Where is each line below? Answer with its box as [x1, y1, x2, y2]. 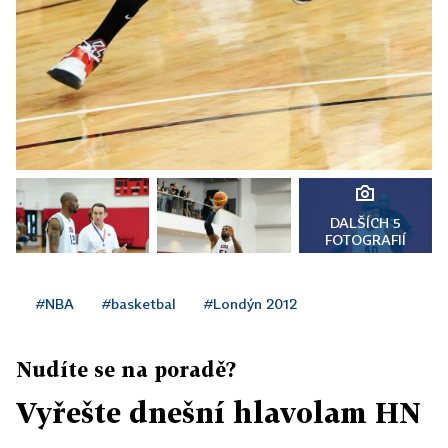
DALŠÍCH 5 [329, 214, 401, 232]
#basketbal [102, 295, 176, 313]
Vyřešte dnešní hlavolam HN [16, 396, 421, 430]
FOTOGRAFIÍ [324, 231, 406, 249]
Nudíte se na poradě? [16, 357, 236, 382]
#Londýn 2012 [204, 295, 297, 313]
